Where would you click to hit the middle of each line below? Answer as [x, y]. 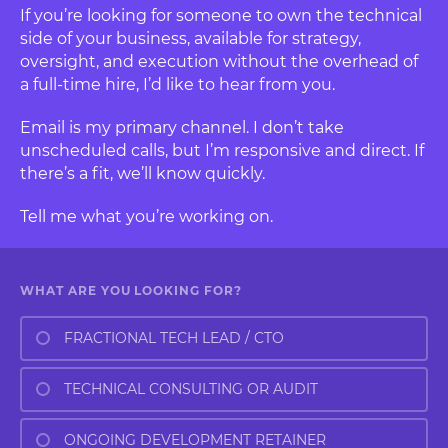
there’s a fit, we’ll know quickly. [142, 173]
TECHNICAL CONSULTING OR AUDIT [190, 389]
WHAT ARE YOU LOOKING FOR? [131, 290]
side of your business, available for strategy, [190, 38]
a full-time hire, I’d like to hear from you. [177, 84]
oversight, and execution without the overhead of [219, 61]
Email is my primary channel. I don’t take [182, 127]
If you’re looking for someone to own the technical [221, 15]
